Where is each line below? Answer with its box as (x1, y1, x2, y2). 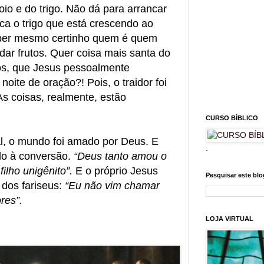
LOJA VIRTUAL (206, 214, 253, 222)
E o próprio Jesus (72, 165, 158, 177)
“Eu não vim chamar (65, 180, 160, 192)
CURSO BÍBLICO (206, 114, 258, 121)
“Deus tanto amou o (74, 150, 167, 163)
